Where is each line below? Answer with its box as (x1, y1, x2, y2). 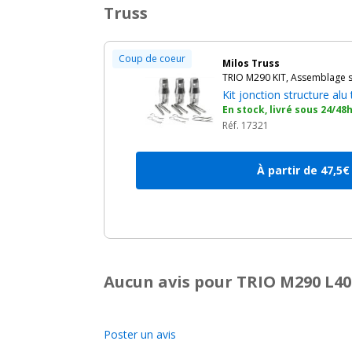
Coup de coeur (119, 52, 185, 65)
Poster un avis (104, 327, 176, 342)
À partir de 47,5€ (257, 163, 350, 178)
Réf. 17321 (222, 119, 269, 132)
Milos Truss (222, 57, 280, 70)
